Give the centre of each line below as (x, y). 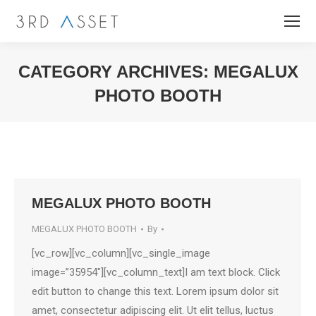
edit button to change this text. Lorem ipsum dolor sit (155, 291)
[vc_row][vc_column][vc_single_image (121, 253)
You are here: (189, 117)
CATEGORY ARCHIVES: (116, 72)
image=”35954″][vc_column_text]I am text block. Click (156, 272)
